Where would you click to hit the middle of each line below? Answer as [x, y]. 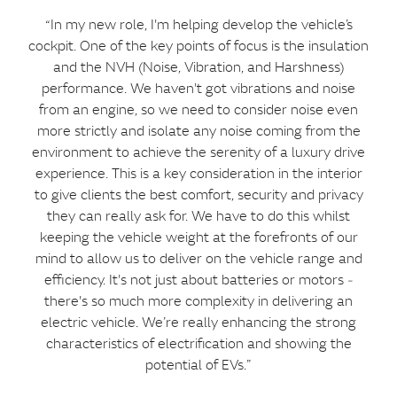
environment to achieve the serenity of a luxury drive [198, 152]
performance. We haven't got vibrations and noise [198, 88]
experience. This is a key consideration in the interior [198, 173]
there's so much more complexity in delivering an [198, 301]
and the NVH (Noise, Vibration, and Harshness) [198, 67]
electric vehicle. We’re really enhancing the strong [198, 322]
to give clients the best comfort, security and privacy [198, 195]
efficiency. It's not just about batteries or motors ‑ [198, 280]
